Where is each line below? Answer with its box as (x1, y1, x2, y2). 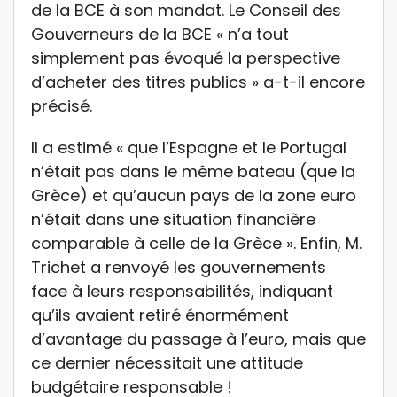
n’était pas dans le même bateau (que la (31, 160, 355, 183)
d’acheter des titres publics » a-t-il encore (31, 70, 365, 93)
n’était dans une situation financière (31, 207, 315, 230)
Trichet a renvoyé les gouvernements (31, 255, 326, 278)
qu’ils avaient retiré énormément (31, 303, 289, 326)
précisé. (31, 94, 92, 117)
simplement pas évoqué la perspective (31, 46, 340, 69)
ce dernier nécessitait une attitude (31, 351, 303, 374)
